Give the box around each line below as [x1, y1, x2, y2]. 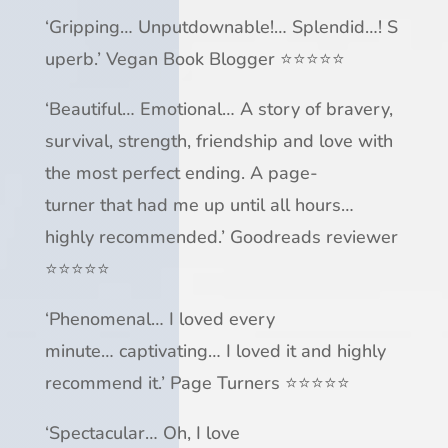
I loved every [168, 307, 275, 332]
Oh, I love [162, 421, 240, 446]
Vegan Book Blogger [105, 47, 275, 72]
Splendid [291, 15, 365, 40]
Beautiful [48, 97, 122, 122]
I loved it [225, 339, 296, 364]
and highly [295, 339, 386, 364]
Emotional [139, 97, 222, 122]
